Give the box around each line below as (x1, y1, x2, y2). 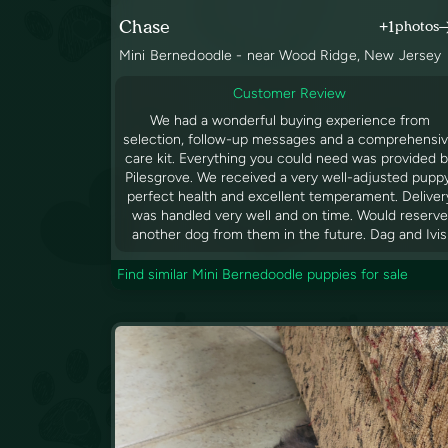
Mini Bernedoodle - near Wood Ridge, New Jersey (119, 47, 442, 65)
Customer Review (233, 85, 347, 103)
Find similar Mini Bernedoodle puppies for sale (117, 266, 408, 284)
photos (394, 18, 439, 36)
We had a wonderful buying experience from (149, 112, 430, 130)
